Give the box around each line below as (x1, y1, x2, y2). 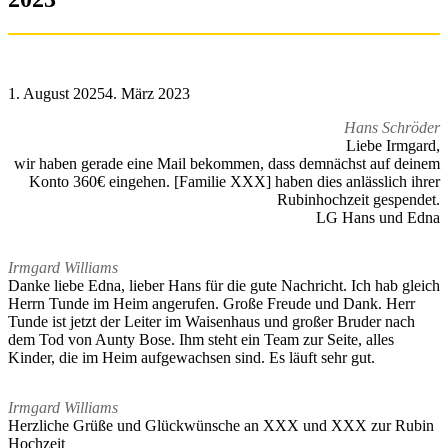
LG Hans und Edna (316, 209, 440, 226)
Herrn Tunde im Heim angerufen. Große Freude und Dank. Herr (8, 295, 415, 312)
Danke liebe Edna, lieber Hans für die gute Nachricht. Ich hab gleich (8, 277, 440, 294)
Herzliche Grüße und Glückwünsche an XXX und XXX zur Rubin (8, 417, 434, 434)
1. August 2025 (8, 85, 105, 102)
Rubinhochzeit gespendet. (277, 191, 440, 208)
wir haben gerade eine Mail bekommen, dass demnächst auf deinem (14, 155, 440, 172)
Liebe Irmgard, (346, 137, 440, 154)
